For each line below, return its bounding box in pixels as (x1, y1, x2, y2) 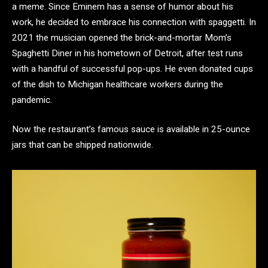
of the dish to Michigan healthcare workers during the (12, 78, 223, 90)
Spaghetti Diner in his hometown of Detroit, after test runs (12, 47, 243, 59)
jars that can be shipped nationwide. (12, 139, 156, 151)
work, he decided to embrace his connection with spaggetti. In (12, 16, 256, 28)
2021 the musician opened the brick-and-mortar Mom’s (12, 32, 232, 43)
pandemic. (12, 94, 52, 105)
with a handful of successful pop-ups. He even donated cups (12, 63, 253, 74)
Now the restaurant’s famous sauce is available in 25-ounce (12, 124, 250, 135)
